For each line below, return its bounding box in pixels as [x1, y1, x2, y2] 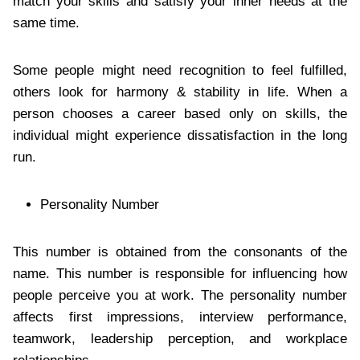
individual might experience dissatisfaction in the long [13, 127, 347, 143]
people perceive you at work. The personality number [13, 287, 347, 303]
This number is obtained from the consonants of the [13, 243, 347, 260]
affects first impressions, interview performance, [13, 309, 347, 325]
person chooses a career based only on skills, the [13, 105, 347, 121]
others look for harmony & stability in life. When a [13, 84, 347, 100]
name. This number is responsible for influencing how [13, 265, 347, 281]
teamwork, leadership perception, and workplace [13, 330, 347, 346]
